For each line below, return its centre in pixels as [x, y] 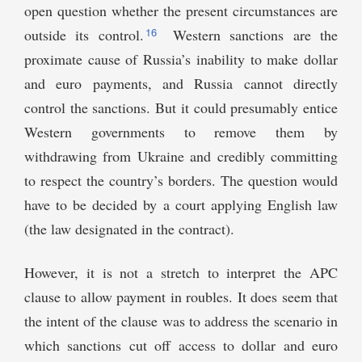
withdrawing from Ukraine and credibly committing [181, 156]
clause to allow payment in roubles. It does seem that [181, 297]
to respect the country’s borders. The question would [181, 181]
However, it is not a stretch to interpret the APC [181, 273]
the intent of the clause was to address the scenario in [181, 321]
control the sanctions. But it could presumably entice [181, 108]
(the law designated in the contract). [129, 229]
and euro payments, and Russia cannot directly [181, 84]
